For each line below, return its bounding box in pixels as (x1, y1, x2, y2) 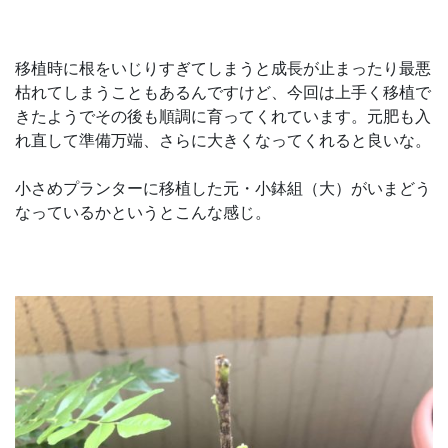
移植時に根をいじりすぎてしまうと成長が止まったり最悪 (15, 57, 431, 78)
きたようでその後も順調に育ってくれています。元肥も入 (15, 105, 431, 126)
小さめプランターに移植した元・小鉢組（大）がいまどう (15, 177, 431, 198)
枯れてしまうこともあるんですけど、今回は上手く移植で (15, 81, 431, 102)
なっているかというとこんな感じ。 (15, 201, 271, 222)
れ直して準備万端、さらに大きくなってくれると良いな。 (15, 129, 431, 150)
